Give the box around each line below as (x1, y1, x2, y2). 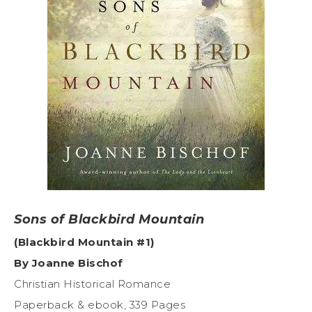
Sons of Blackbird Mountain (14, 212, 204, 228)
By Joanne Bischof (14, 256, 123, 270)
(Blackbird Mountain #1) (14, 235, 155, 249)
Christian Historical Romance (14, 277, 171, 291)
